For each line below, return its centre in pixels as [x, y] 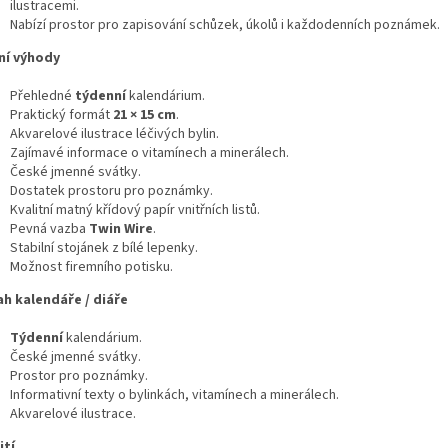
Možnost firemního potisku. [91, 267]
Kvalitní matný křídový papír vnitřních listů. [135, 210]
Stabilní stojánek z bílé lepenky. [104, 248]
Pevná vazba [49, 229]
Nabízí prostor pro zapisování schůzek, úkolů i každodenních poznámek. [225, 25]
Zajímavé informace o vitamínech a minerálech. [149, 153]
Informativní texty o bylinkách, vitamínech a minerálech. [174, 395]
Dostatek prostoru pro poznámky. [111, 191]
